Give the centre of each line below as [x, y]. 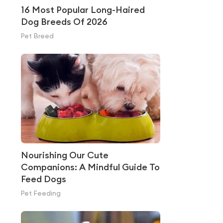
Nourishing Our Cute [65, 155]
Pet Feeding [41, 194]
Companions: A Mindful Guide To [90, 167]
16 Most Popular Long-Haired [83, 10]
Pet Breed [37, 36]
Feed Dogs [44, 179]
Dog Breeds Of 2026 [64, 22]
